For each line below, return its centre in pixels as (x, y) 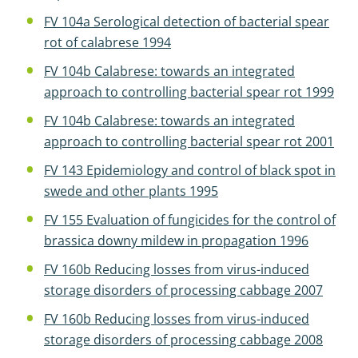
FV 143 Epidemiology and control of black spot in (190, 170)
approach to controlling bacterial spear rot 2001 (189, 141)
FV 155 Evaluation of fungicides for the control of (190, 220)
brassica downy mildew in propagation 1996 (176, 241)
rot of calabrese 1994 (107, 42)
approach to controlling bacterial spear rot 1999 (189, 92)
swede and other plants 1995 (131, 191)
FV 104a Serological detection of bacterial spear (187, 22)
